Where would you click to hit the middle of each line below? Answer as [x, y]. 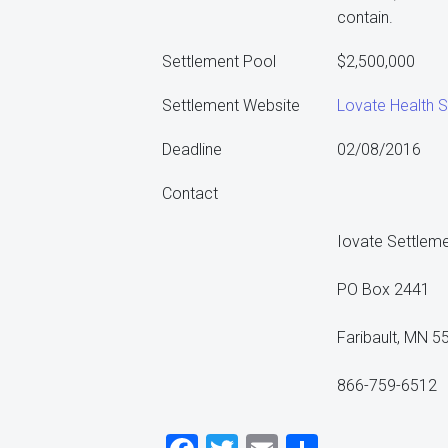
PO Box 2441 [383, 289]
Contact [190, 193]
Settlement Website [231, 105]
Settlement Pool [219, 61]
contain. [365, 17]
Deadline [192, 149]
